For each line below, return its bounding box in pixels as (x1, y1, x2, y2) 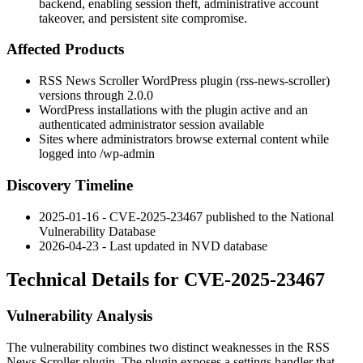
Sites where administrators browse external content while (39, 132, 329, 147)
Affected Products (6, 41, 124, 58)
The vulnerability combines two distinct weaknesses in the (6, 340, 306, 355)
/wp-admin (100, 147, 155, 161)
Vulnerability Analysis (6, 307, 152, 325)
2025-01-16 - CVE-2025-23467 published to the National (39, 209, 334, 224)
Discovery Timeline (6, 176, 133, 194)
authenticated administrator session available (39, 117, 264, 132)
